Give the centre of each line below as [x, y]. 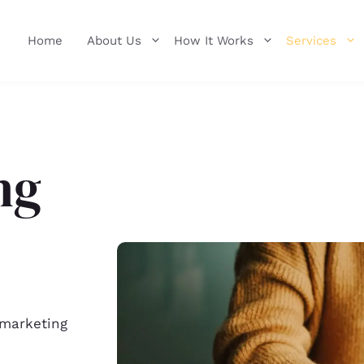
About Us [114, 41]
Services [311, 41]
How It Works [214, 41]
